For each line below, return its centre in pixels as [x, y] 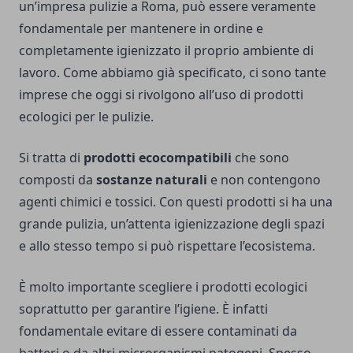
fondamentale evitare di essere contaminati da [158, 331]
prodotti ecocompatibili [158, 158]
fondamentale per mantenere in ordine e [141, 29]
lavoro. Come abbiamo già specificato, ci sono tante [173, 73]
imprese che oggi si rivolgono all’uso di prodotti [161, 95]
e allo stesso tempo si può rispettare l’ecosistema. [167, 246]
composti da [58, 180]
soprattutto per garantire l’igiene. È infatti [143, 309]
